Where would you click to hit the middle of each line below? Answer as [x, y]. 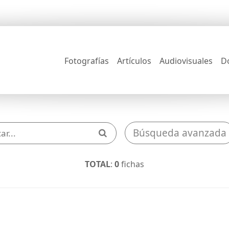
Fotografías [87, 61]
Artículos [134, 61]
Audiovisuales [186, 61]
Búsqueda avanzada [180, 133]
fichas [132, 164]
